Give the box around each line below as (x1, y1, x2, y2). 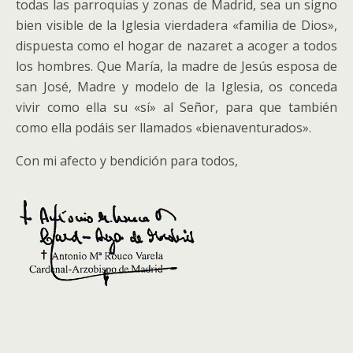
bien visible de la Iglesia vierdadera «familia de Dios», (16, 17, 337, 34)
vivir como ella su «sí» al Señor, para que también (16, 98, 337, 116)
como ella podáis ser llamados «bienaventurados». (16, 119, 311, 136)
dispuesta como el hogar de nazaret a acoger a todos (16, 37, 337, 54)
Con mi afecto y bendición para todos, (16, 152, 238, 169)
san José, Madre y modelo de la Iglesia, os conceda (16, 78, 337, 95)
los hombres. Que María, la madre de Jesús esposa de (16, 58, 337, 75)
